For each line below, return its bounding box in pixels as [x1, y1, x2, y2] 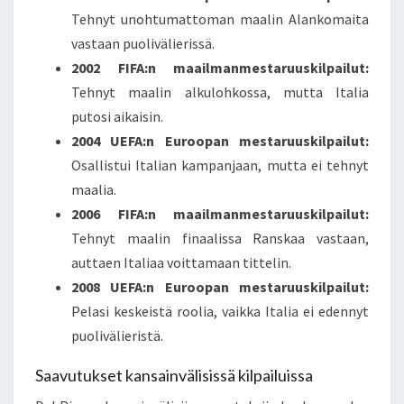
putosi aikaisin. [71, 107, 163, 126]
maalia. [71, 180, 116, 199]
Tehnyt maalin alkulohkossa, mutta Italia [71, 83, 369, 102]
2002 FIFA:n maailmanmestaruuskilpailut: [71, 59, 369, 78]
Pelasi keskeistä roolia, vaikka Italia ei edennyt [71, 302, 369, 321]
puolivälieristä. [71, 326, 163, 345]
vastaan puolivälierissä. [71, 34, 215, 53]
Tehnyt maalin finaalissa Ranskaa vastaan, [71, 229, 369, 248]
